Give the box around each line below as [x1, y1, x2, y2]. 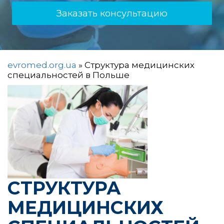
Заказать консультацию [56, 7, 167, 19]
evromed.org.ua [7, 59, 76, 70]
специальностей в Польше [7, 69, 129, 80]
